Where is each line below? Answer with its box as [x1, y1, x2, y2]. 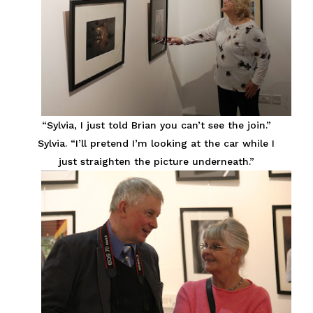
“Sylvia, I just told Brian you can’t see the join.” [41, 119, 271, 131]
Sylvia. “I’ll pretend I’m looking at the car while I [38, 138, 275, 150]
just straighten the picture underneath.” [58, 156, 254, 168]
